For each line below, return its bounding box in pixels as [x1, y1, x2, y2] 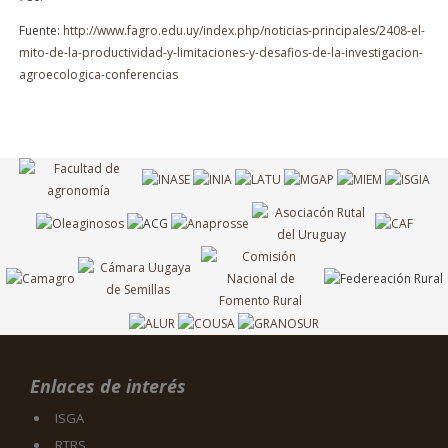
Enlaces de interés [30, 373, 186, 398]
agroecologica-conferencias [19, 66, 178, 83]
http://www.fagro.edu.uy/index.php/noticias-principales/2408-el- [63, 22, 425, 39]
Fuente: [19, 22, 63, 39]
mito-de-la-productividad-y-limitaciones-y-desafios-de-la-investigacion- [19, 44, 423, 61]
